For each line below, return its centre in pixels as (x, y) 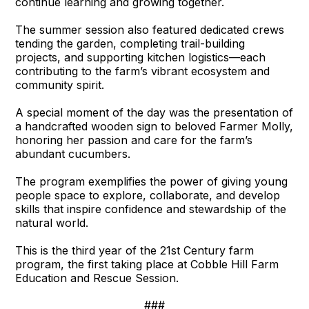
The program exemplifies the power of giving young (152, 182)
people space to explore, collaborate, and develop (148, 196)
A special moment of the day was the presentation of (154, 113)
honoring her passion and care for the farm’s (134, 140)
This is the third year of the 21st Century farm (135, 251)
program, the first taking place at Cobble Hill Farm (147, 265)
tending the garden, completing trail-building (130, 44)
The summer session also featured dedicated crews (150, 30)
